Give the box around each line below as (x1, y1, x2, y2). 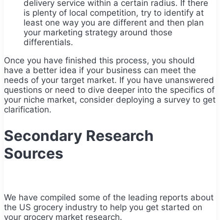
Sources (4, 144, 63, 162)
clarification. (4, 104, 54, 114)
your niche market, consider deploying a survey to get (4, 94, 216, 105)
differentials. (24, 37, 78, 47)
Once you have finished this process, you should (4, 55, 195, 65)
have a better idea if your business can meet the (4, 65, 196, 75)
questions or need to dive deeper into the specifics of (4, 84, 215, 95)
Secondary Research (4, 126, 154, 144)
